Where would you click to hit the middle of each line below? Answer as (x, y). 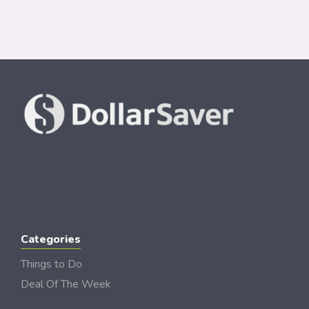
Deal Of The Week (66, 284)
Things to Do (51, 264)
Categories (51, 239)
